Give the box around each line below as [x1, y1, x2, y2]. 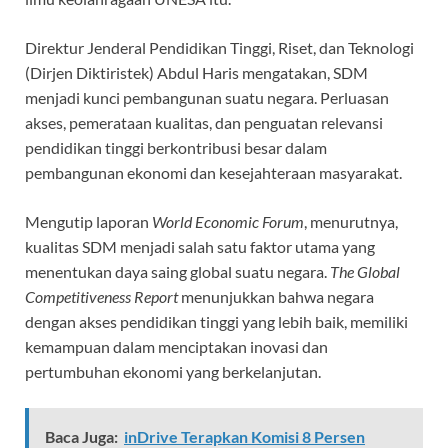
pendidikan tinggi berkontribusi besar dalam [25, 137, 327, 157]
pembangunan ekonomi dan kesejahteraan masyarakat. [25, 162, 402, 182]
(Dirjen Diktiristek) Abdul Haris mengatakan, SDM [25, 62, 368, 82]
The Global [330, 261, 400, 281]
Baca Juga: [45, 426, 118, 446]
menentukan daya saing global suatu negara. [25, 261, 330, 281]
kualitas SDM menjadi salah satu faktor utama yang [25, 236, 375, 256]
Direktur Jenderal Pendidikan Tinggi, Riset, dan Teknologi [25, 37, 414, 57]
